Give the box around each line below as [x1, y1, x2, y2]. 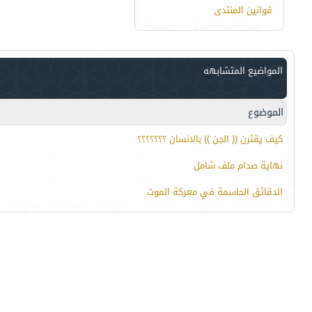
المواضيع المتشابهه [203, 62, 283, 80]
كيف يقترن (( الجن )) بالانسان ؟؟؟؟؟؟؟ [137, 130, 283, 148]
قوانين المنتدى [214, 1, 272, 19]
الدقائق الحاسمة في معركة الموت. [144, 183, 283, 201]
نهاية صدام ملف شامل [194, 157, 283, 175]
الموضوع [248, 103, 283, 123]
